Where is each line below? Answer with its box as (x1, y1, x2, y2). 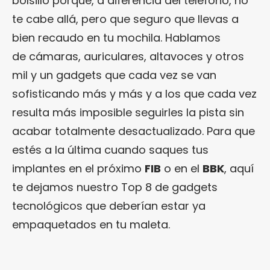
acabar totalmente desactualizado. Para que (12, 123, 255, 139)
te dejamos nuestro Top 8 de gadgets (12, 179, 218, 195)
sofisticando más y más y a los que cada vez (12, 86, 257, 101)
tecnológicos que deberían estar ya (12, 198, 206, 213)
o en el (161, 160, 202, 176)
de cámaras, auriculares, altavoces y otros (12, 48, 244, 64)
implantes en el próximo (12, 160, 145, 176)
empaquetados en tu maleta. (12, 216, 170, 232)
